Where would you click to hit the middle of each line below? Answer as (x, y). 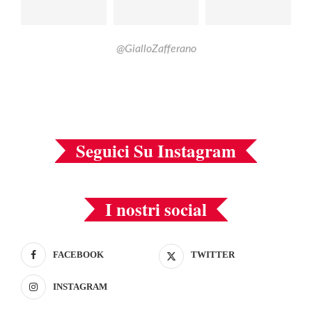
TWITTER (212, 254)
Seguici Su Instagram (156, 150)
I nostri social (156, 209)
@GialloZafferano (156, 48)
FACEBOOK (78, 254)
